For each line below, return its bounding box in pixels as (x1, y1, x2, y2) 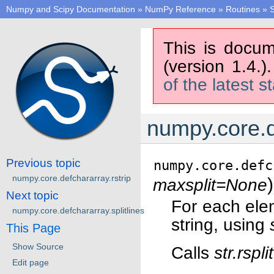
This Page (6, 221, 61, 235)
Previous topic (6, 156, 81, 169)
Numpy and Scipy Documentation (6, 4, 135, 14)
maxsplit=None (153, 175, 267, 194)
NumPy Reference (145, 4, 216, 14)
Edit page (12, 257, 49, 267)
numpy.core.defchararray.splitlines (12, 205, 144, 215)
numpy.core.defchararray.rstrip (12, 172, 131, 183)
